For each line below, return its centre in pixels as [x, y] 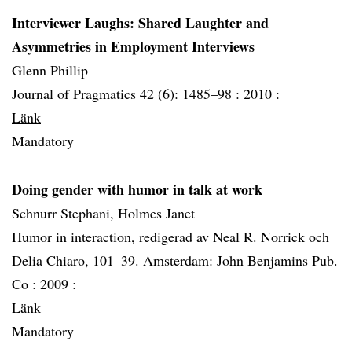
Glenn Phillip [50, 70]
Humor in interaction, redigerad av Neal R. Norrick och [170, 236]
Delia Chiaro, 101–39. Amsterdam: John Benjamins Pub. [175, 260]
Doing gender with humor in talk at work [137, 189]
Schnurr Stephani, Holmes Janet [103, 213]
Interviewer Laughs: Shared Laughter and [140, 23]
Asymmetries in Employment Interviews [133, 46]
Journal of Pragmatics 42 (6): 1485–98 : [128, 93]
